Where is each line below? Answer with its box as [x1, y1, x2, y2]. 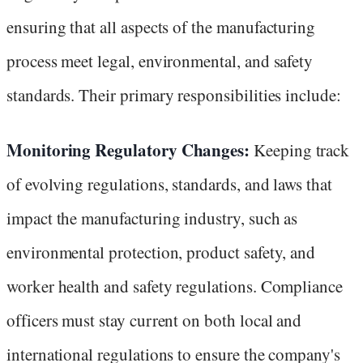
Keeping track [250, 138, 350, 161]
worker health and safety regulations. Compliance [6, 274, 343, 297]
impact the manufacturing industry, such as [6, 206, 298, 229]
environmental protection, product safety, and [6, 240, 316, 263]
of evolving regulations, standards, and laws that [6, 172, 332, 195]
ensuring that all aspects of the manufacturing [6, 15, 316, 38]
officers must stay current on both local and [6, 308, 302, 331]
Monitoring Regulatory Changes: [6, 137, 250, 162]
